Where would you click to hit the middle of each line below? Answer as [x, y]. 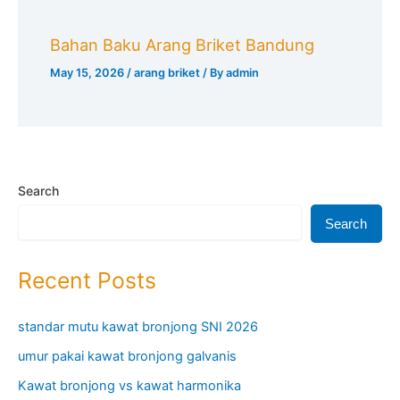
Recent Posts [87, 280]
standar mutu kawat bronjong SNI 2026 [138, 327]
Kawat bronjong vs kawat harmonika [129, 386]
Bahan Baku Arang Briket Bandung [183, 44]
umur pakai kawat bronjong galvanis [127, 357]
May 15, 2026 [89, 72]
